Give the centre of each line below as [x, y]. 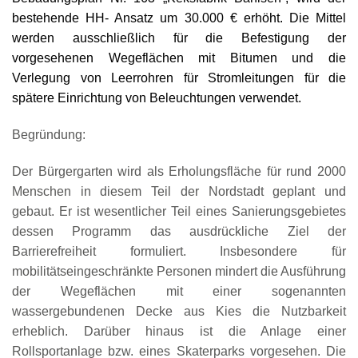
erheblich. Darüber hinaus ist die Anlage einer [179, 331]
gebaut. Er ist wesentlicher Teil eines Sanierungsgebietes [179, 211]
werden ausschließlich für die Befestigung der [179, 38]
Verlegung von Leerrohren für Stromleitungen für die [179, 78]
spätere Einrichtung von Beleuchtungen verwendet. [157, 97]
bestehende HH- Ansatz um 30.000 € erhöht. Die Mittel [179, 18]
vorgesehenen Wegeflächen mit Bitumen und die [179, 58]
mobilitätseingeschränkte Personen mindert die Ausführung [179, 271]
